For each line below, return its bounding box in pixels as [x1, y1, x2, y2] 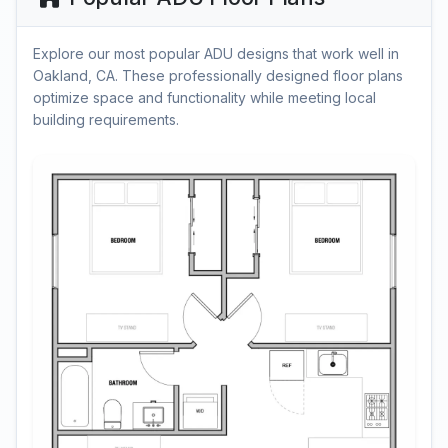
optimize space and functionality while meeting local [33, 89, 376, 106]
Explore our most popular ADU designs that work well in [33, 45, 399, 62]
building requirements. [33, 111, 179, 128]
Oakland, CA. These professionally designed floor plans [33, 67, 403, 84]
